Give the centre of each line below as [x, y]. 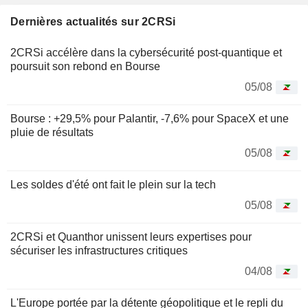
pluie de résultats [52, 132]
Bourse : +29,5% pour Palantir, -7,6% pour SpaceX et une [150, 118]
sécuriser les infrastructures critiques [99, 250]
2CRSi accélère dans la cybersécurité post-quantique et [146, 52]
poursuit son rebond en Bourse [85, 66]
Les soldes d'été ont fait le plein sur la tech [113, 184]
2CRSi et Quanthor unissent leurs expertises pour [131, 236]
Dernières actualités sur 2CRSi [93, 21]
